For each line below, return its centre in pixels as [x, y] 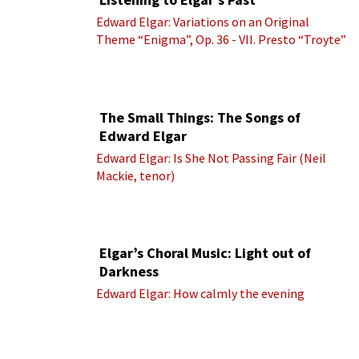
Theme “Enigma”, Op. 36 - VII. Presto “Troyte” [221, 39]
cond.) [113, 75]
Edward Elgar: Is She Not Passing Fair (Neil [211, 157]
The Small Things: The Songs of [200, 117]
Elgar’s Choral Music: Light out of [205, 252]
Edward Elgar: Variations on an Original [203, 22]
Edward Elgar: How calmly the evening [200, 293]
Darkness [129, 271]
